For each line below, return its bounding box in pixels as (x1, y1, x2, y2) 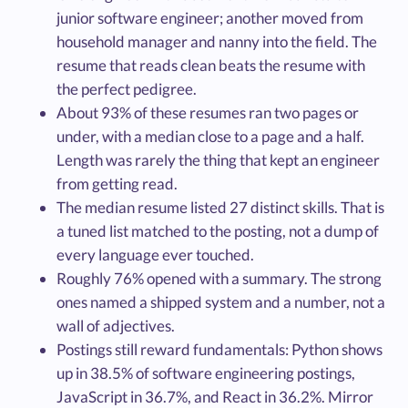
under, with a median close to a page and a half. (56, 127, 365, 147)
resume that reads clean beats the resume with (56, 56, 366, 76)
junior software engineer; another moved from (56, 8, 364, 28)
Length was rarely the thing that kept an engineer (56, 150, 381, 170)
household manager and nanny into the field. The (56, 32, 378, 52)
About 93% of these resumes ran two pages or (56, 103, 360, 123)
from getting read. (56, 174, 178, 194)
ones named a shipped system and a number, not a (56, 292, 386, 312)
